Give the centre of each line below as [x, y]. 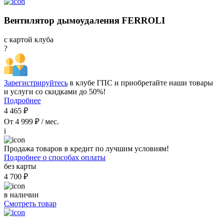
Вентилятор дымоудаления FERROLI [84, 20]
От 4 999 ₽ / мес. [31, 121]
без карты [20, 166]
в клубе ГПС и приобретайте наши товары [140, 82]
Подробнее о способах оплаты [55, 157]
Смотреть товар [30, 203]
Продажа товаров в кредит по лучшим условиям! [86, 148]
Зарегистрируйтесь [36, 82]
